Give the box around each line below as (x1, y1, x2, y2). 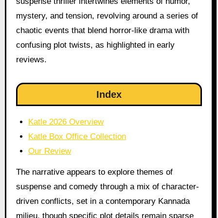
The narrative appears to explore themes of (16, 167, 173, 177)
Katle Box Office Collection (28, 131, 127, 141)
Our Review (28, 146, 72, 156)
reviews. (16, 54, 47, 64)
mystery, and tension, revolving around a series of (16, 11, 198, 20)
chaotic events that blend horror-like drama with (16, 25, 189, 35)
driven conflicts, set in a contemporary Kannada (16, 196, 190, 206)
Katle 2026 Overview (28, 117, 104, 127)
